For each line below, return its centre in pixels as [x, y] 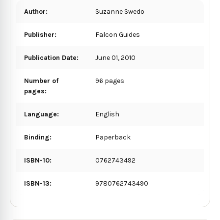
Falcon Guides [118, 34]
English [108, 114]
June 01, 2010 [116, 57]
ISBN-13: [38, 183]
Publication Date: [51, 57]
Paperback [113, 137]
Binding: [38, 137]
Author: [36, 11]
